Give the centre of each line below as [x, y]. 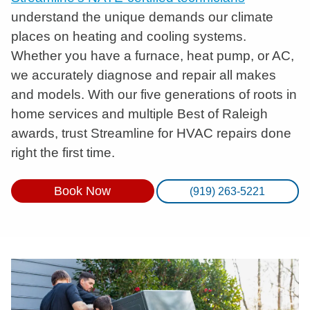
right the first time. [63, 153]
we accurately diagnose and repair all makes [144, 75]
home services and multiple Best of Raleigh [139, 114]
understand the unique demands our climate [142, 17]
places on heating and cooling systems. [129, 36]
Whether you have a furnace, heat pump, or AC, [153, 56]
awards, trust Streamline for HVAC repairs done [151, 133]
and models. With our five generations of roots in [154, 94]
